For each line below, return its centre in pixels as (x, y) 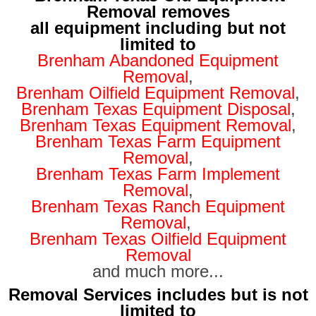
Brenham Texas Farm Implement (158, 174)
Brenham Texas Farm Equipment (158, 141)
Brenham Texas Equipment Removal (156, 125)
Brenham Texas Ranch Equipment (158, 206)
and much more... (158, 271)
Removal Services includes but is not (158, 294)
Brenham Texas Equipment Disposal (156, 109)
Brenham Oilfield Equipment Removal (156, 92)
